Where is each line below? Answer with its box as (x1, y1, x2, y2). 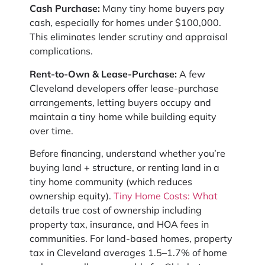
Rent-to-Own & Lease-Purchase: (30, 67, 177, 80)
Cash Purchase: (30, 2, 100, 15)
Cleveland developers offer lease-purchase (30, 82, 219, 94)
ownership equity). (30, 190, 114, 202)
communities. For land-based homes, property (30, 232, 232, 245)
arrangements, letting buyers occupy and (30, 96, 211, 108)
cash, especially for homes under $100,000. (30, 17, 221, 29)
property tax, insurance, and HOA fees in (30, 218, 209, 231)
